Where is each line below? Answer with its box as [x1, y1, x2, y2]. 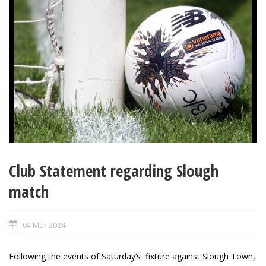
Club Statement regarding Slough [9, 160, 218, 182]
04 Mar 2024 [23, 220, 65, 231]
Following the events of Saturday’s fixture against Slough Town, [9, 251, 255, 262]
